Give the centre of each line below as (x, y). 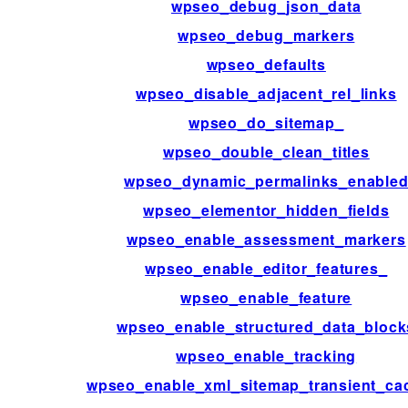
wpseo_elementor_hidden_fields (266, 210)
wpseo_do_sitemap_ (266, 123)
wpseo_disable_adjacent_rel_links (266, 94)
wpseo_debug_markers (266, 36)
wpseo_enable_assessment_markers (266, 240)
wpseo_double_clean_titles (266, 152)
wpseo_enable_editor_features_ (266, 269)
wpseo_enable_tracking (266, 356)
